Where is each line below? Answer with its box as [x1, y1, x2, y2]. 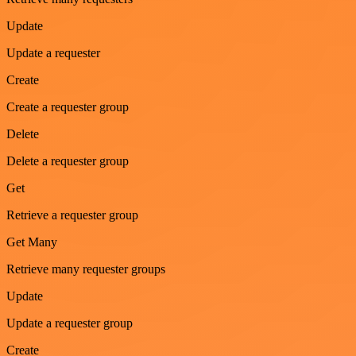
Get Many [6, 234, 57, 249]
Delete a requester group [6, 153, 129, 168]
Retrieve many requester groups [6, 261, 165, 276]
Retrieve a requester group [6, 207, 138, 222]
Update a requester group [6, 315, 133, 330]
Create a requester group [6, 99, 129, 114]
